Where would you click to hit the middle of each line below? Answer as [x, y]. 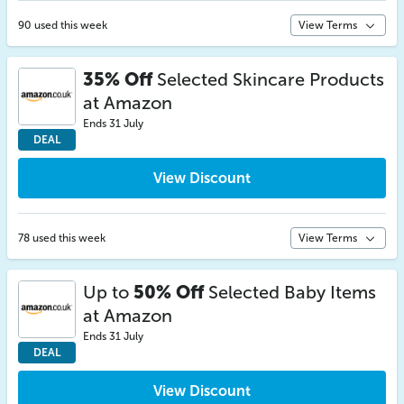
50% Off [169, 292]
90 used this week [63, 25]
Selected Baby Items [290, 292]
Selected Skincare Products [268, 79]
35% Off [118, 79]
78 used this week [62, 238]
